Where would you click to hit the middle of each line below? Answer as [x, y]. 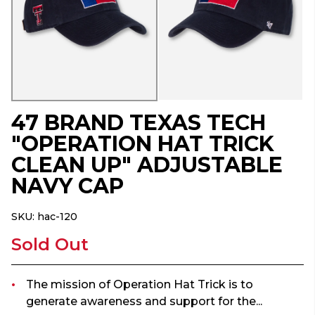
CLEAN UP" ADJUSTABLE [147, 165]
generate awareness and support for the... [144, 302]
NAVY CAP [67, 186]
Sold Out [50, 245]
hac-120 [57, 217]
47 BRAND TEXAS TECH [139, 123]
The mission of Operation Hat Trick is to [140, 285]
